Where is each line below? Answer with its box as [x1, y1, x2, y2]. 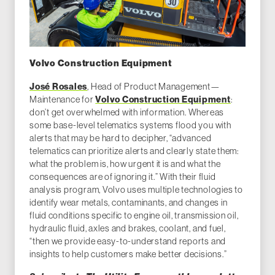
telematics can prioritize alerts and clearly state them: [29, 144, 239, 157]
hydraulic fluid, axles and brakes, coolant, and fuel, [29, 222, 226, 234]
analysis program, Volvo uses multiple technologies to [29, 183, 243, 195]
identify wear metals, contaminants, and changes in [29, 196, 228, 208]
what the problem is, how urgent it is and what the [29, 157, 221, 169]
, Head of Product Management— [87, 80, 220, 92]
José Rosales [29, 80, 88, 92]
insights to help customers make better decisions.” [29, 247, 227, 260]
